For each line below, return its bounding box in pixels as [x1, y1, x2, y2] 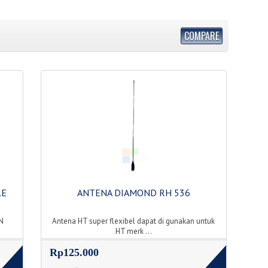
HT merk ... [115, 226, 152, 237]
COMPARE [184, 29, 219, 44]
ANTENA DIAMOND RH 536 [77, 187, 190, 199]
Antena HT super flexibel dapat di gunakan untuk [52, 216, 215, 227]
